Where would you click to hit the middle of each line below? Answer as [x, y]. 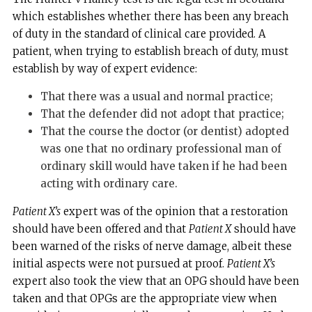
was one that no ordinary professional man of [161, 148]
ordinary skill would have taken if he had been [163, 166]
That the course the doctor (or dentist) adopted [164, 131]
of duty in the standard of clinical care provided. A [139, 33]
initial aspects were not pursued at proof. [119, 263]
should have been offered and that [100, 228]
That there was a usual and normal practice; [156, 96]
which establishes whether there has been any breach [150, 16]
